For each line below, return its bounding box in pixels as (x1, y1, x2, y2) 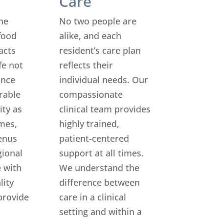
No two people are (59, 15, 136, 27)
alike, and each (59, 29, 121, 42)
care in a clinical (59, 191, 126, 203)
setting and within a (59, 205, 142, 218)
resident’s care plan (59, 44, 141, 56)
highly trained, (59, 117, 119, 130)
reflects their (59, 59, 113, 71)
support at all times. (59, 147, 144, 159)
